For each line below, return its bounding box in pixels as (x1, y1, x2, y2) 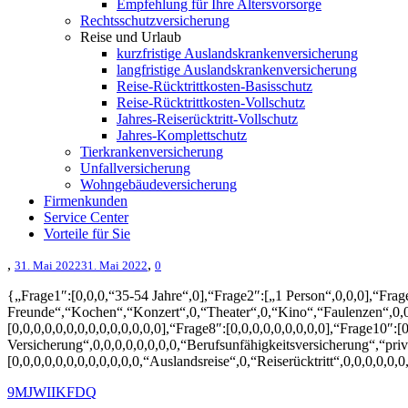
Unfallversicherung (80, 160, 190, 176)
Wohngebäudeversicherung (80, 177, 237, 192)
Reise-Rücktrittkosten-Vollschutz (117, 95, 305, 110)
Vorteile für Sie (44, 226, 130, 241)
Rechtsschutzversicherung (80, 13, 229, 28)
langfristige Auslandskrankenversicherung (117, 62, 357, 77)
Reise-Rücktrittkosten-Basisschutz (117, 78, 312, 94)
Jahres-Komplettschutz (117, 127, 247, 143)
